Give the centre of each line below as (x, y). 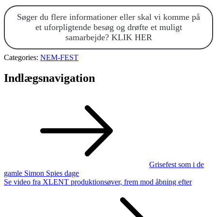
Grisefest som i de (177, 164)
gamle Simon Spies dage (41, 173)
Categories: (22, 57)
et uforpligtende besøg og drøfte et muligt (108, 27)
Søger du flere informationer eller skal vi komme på (108, 17)
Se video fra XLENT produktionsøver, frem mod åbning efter (98, 182)
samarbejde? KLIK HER (108, 37)
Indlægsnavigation (49, 78)
